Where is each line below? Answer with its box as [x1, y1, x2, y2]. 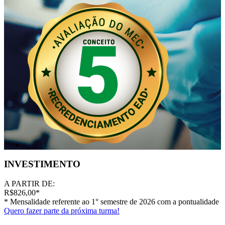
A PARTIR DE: [4, 179, 55, 188]
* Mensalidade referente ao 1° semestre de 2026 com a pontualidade [4, 197, 219, 206]
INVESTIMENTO [4, 159, 80, 170]
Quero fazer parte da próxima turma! [4, 206, 120, 215]
